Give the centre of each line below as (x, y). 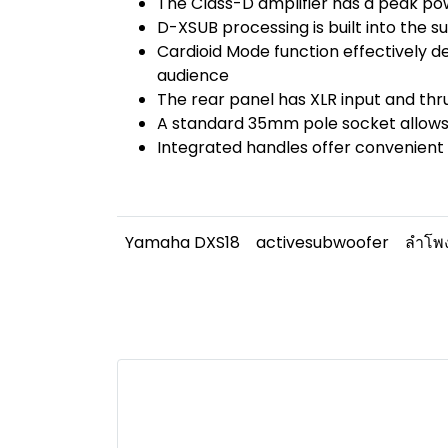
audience (193, 75)
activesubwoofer (322, 242)
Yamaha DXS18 (182, 242)
